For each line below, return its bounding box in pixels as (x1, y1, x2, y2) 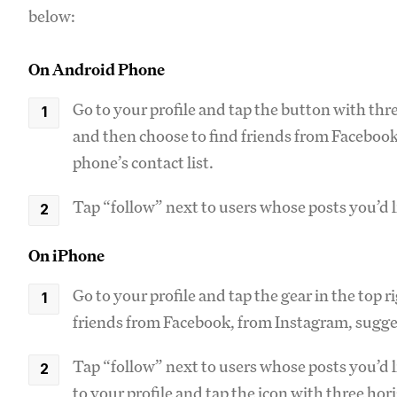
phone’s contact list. (73, 152, 216, 173)
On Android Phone (28, 58, 165, 80)
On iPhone (28, 245, 105, 266)
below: (28, 5, 75, 27)
